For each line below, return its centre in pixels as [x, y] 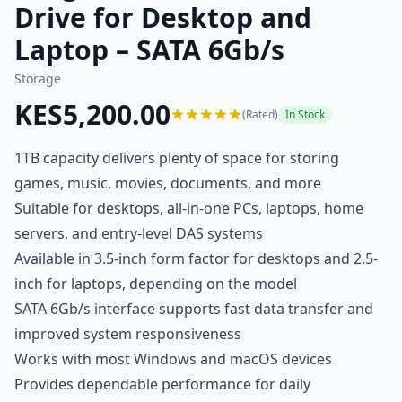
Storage [38, 79]
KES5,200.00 [92, 114]
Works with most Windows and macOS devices [173, 359]
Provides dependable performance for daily [162, 384]
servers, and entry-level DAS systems [139, 233]
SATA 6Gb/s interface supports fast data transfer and [194, 309]
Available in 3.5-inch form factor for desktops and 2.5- [196, 258]
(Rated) [260, 114]
